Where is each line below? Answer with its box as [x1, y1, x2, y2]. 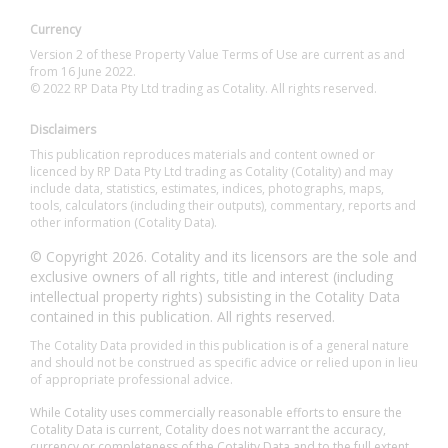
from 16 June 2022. [30, 63, 136, 80]
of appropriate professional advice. [30, 371, 233, 388]
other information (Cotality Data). [30, 214, 217, 231]
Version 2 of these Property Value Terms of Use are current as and [30, 46, 405, 63]
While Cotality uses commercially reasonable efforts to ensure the [30, 404, 402, 421]
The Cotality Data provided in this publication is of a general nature [30, 337, 409, 354]
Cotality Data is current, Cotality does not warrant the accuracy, [30, 421, 386, 438]
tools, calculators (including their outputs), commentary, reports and [30, 197, 416, 214]
